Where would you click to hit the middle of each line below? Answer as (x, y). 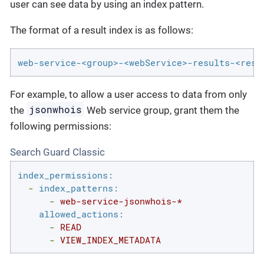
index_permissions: (65, 175)
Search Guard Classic (57, 152)
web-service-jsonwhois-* (121, 201)
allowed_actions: (81, 214)
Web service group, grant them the (162, 110)
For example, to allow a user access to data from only (128, 94)
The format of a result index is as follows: (102, 30)
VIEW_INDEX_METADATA (110, 240)
